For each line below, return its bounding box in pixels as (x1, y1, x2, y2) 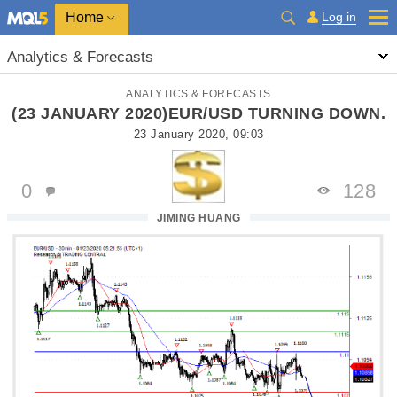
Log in (322, 10, 356, 24)
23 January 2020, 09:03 (133, 128, 264, 141)
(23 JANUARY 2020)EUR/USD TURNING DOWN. (12, 105, 385, 122)
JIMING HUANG (156, 212, 241, 224)
